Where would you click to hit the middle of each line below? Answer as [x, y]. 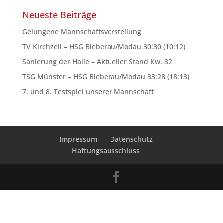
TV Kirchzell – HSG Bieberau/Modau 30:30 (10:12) [104, 47]
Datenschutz [131, 139]
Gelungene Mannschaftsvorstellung [82, 32]
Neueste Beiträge [59, 15]
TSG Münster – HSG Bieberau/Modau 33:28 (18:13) [106, 76]
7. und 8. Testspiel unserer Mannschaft [88, 91]
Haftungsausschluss [106, 151]
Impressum [78, 139]
